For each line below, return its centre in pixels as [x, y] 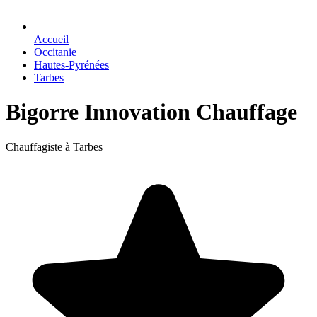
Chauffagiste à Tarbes [54, 146]
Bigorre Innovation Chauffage [151, 112]
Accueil [51, 39]
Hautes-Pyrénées [71, 65]
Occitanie [55, 52]
